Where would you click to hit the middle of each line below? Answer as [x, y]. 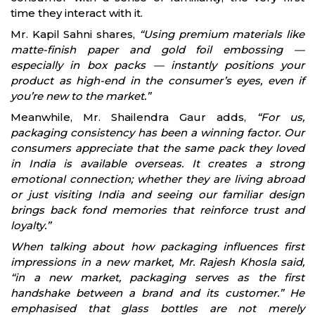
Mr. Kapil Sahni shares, [73, 34]
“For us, [275, 117]
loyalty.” [31, 226]
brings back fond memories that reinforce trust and [157, 210]
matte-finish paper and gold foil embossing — [157, 50]
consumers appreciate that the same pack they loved [157, 148]
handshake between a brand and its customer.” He [157, 293]
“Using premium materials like [220, 34]
